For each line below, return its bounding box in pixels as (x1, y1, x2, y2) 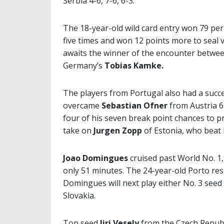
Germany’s (63, 60, 104, 71)
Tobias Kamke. (104, 60, 163, 71)
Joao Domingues (63, 152, 128, 164)
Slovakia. (63, 190, 95, 201)
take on (63, 125, 93, 136)
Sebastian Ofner (101, 100, 167, 111)
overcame (63, 100, 101, 111)
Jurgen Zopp (93, 125, 142, 136)
